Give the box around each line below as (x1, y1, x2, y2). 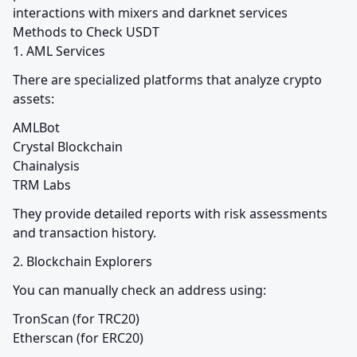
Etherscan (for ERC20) (13, 329, 143, 347)
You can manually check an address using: (13, 281, 266, 300)
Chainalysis (13, 157, 80, 175)
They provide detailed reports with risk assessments (13, 205, 328, 223)
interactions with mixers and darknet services (13, 4, 288, 22)
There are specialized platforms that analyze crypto (13, 71, 322, 89)
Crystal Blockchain (13, 138, 123, 156)
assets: (13, 90, 54, 108)
